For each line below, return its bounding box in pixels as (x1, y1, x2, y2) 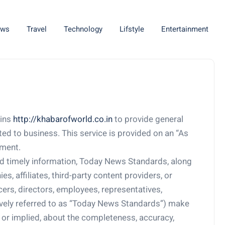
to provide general (113, 114, 183, 124)
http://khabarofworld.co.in (13, 114, 113, 124)
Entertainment (161, 25, 208, 34)
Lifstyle (119, 25, 144, 34)
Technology (63, 25, 102, 34)
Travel (26, 25, 47, 34)
